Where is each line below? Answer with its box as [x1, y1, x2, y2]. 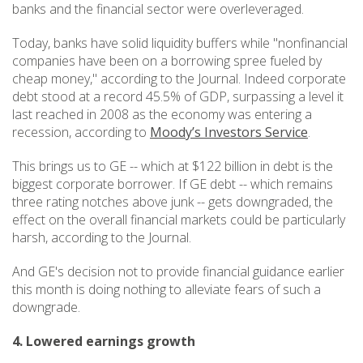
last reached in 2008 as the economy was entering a [12, 105, 312, 123]
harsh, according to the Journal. [12, 228, 191, 246]
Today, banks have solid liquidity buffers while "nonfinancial [12, 34, 348, 52]
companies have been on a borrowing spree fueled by [12, 52, 322, 70]
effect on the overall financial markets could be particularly [12, 211, 345, 228]
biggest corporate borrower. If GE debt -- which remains [12, 175, 333, 193]
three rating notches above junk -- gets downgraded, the [12, 193, 333, 211]
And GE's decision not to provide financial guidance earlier [12, 263, 344, 280]
